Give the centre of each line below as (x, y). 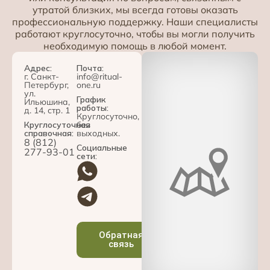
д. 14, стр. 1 (47, 110)
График (91, 99)
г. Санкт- (42, 76)
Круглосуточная (57, 124)
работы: (93, 108)
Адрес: (38, 68)
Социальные (102, 147)
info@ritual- (100, 76)
